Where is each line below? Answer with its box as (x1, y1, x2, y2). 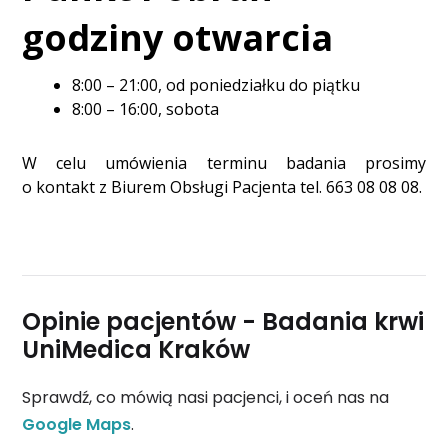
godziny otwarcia (22, 13, 334, 63)
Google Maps (22, 413, 132, 437)
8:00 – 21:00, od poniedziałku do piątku (72, 74, 361, 97)
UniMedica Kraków (22, 333, 251, 367)
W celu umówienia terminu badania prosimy (22, 152, 426, 175)
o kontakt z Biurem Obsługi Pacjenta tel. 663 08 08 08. (22, 176, 423, 199)
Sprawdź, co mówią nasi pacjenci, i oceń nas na (22, 386, 390, 410)
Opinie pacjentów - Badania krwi (22, 305, 425, 339)
